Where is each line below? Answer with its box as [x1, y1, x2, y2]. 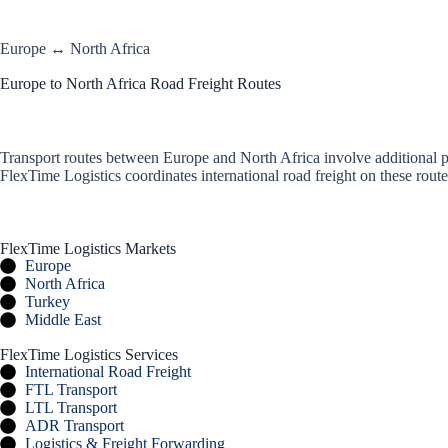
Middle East [25, 310, 101, 328]
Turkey [25, 292, 70, 310]
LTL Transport [25, 398, 117, 416]
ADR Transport [25, 416, 124, 434]
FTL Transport [25, 380, 117, 398]
